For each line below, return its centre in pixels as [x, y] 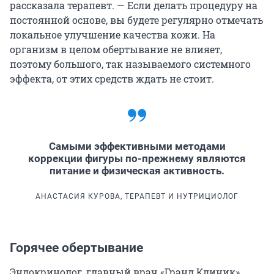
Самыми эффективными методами [137, 146]
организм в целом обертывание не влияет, [116, 50]
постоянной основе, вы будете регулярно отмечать [136, 20]
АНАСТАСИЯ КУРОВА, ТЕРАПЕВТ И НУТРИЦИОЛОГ [137, 197]
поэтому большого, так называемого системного [130, 64]
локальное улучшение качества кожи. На [113, 35]
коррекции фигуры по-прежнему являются [137, 159]
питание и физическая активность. [137, 171]
